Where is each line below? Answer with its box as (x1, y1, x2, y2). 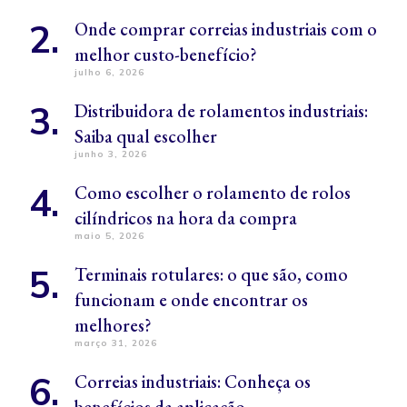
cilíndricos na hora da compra (74, 205, 297, 230)
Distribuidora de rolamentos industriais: (74, 98, 368, 123)
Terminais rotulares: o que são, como (74, 262, 348, 286)
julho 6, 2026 (74, 65, 144, 78)
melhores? (74, 313, 152, 337)
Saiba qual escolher (74, 124, 217, 148)
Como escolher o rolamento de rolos (74, 180, 351, 204)
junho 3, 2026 (74, 147, 147, 160)
